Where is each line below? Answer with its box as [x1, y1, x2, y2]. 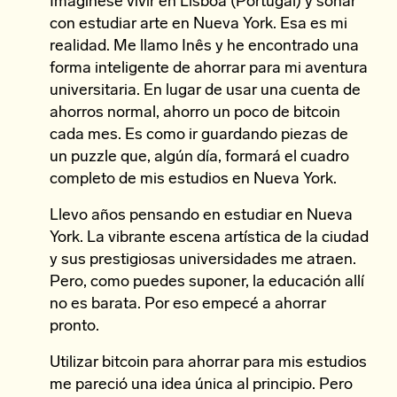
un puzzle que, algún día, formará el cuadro [50, 149, 349, 166]
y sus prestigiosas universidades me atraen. [50, 252, 356, 269]
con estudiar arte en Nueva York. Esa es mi [50, 16, 347, 33]
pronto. [50, 318, 99, 335]
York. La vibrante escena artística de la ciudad [50, 230, 369, 246]
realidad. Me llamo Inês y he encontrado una [50, 38, 359, 55]
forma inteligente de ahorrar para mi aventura [50, 60, 368, 77]
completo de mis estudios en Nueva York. [50, 171, 337, 188]
